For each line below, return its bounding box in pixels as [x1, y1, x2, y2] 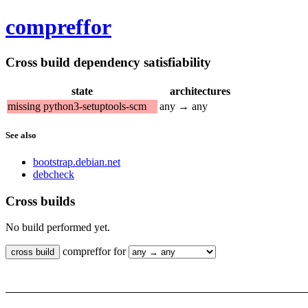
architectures [170, 85, 230, 97]
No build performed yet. [5, 221, 110, 234]
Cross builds [5, 193, 75, 208]
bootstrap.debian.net [33, 155, 120, 168]
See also [5, 129, 36, 140]
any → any [159, 100, 208, 112]
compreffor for [60, 245, 129, 258]
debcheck [33, 168, 74, 180]
